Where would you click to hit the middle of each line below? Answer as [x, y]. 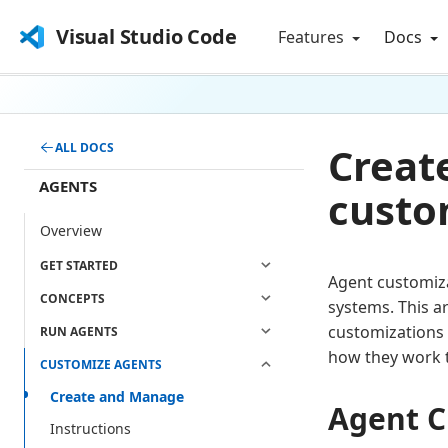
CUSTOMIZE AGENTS [101, 365]
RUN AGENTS [79, 332]
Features [313, 37]
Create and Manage [117, 397]
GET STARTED [79, 266]
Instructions [90, 429]
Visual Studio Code [146, 36]
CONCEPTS [72, 299]
